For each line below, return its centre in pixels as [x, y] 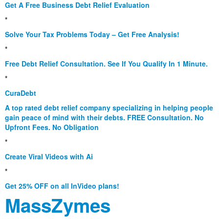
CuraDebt [21, 93]
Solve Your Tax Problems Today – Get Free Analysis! [92, 34]
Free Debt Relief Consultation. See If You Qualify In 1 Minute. [106, 64]
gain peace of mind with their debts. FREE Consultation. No [104, 118]
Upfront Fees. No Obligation [52, 127]
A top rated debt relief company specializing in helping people [109, 108]
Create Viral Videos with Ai [49, 157]
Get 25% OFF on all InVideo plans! [62, 186]
